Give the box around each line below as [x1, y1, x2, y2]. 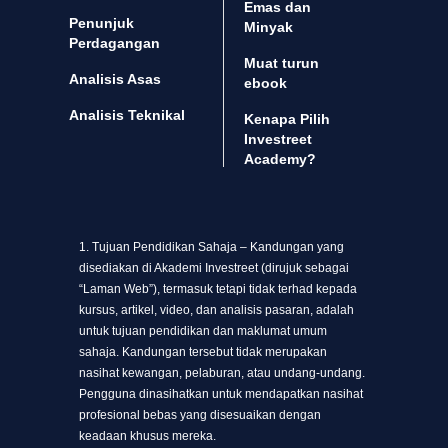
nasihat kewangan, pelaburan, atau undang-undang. [79, 366, 365, 381]
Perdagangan [69, 35, 160, 52]
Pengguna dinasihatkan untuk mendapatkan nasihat [79, 387, 363, 402]
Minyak [244, 19, 293, 36]
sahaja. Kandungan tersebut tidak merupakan [79, 345, 327, 360]
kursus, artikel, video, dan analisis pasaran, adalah [79, 303, 354, 318]
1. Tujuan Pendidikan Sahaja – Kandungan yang [79, 240, 344, 255]
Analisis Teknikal [69, 107, 185, 124]
